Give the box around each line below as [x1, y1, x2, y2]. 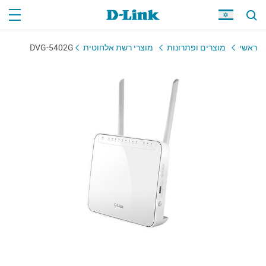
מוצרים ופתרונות [167, 42, 226, 53]
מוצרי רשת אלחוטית [83, 42, 153, 53]
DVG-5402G [30, 42, 74, 53]
